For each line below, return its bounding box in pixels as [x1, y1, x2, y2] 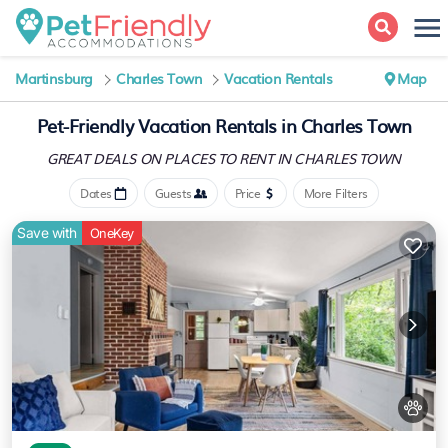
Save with [17, 224, 77, 241]
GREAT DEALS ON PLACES [47, 148, 218, 168]
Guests [154, 184, 192, 202]
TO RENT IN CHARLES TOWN [217, 148, 401, 168]
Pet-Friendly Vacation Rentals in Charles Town [36, 112, 412, 139]
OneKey [89, 225, 134, 241]
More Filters [303, 184, 368, 202]
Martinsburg [15, 68, 93, 88]
